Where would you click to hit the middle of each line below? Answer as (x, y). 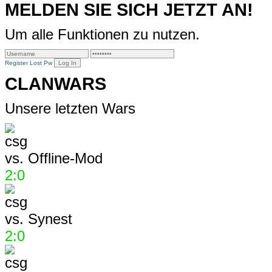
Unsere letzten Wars (70, 108)
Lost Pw (41, 63)
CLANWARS (56, 83)
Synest (48, 219)
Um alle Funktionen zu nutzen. (102, 34)
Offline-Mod (63, 158)
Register (16, 63)
